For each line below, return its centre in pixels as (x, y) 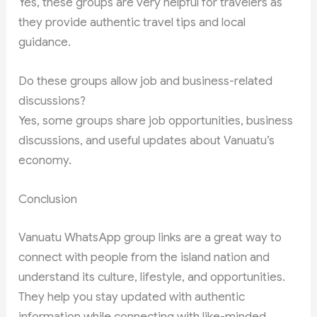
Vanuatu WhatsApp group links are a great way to (150, 237)
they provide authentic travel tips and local (132, 22)
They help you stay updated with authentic (132, 296)
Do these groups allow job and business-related (146, 81)
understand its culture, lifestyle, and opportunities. (152, 277)
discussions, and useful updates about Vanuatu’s (147, 141)
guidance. (45, 42)
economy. (45, 161)
